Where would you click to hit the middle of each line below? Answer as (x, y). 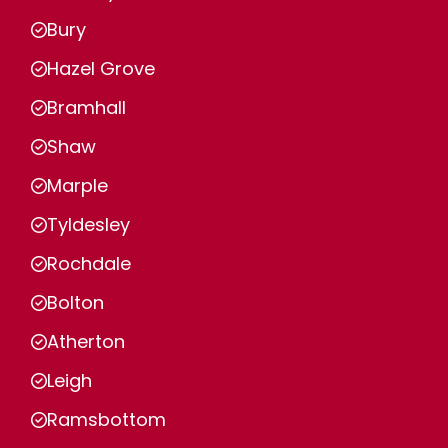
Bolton (75, 302)
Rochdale (89, 263)
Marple (77, 185)
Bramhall (86, 107)
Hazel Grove (101, 68)
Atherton (86, 341)
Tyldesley (88, 224)
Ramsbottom (106, 419)
